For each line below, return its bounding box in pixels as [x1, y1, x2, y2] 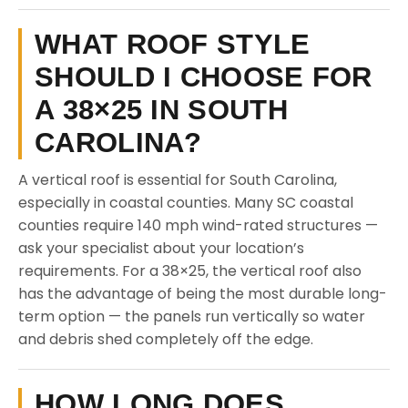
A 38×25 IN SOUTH [35, 94, 288, 126]
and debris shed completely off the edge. [18, 329, 313, 350]
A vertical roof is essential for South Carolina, [18, 169, 337, 190]
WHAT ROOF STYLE [35, 28, 311, 60]
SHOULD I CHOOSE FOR [35, 61, 372, 93]
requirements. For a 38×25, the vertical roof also [18, 260, 362, 281]
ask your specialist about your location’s [18, 238, 304, 259]
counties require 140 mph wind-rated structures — [18, 215, 378, 236]
